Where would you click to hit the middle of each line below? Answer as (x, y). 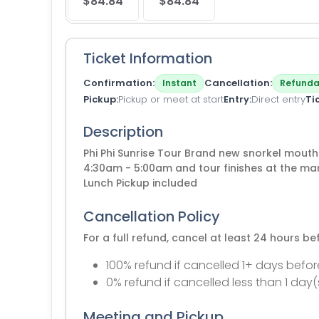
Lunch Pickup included (140, 183)
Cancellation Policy (152, 216)
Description (123, 132)
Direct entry (278, 99)
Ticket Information (148, 58)
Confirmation (118, 83)
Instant (179, 83)
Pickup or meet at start (171, 99)
